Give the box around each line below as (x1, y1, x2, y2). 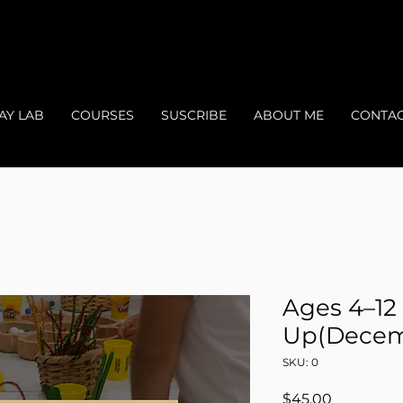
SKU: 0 (282, 355, 318, 369)
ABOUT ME (254, 107, 324, 123)
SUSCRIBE (161, 107, 227, 123)
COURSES (71, 107, 134, 123)
